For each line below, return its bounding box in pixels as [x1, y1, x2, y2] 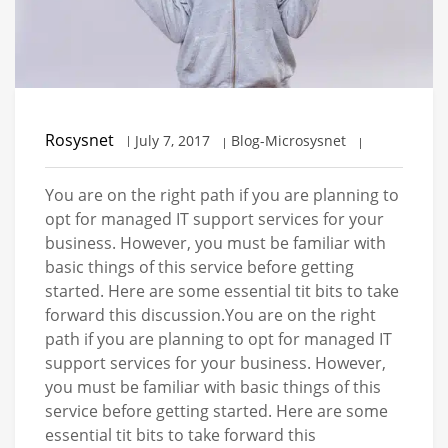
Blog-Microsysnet [231, 130, 346, 150]
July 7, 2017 [135, 130, 210, 150]
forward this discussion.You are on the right [45, 303, 376, 326]
